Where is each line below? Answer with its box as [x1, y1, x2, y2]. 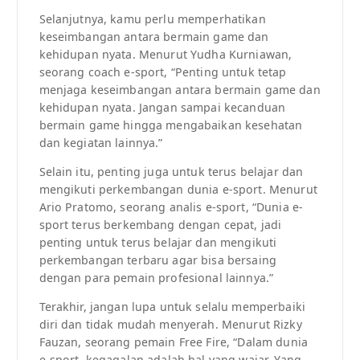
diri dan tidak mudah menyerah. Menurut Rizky [39, 317, 302, 333]
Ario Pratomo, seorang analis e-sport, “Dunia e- [39, 199, 304, 215]
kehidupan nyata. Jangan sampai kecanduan [39, 100, 286, 116]
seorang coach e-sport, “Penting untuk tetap [39, 64, 287, 80]
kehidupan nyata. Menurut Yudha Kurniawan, [39, 47, 292, 63]
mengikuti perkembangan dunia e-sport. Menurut [39, 182, 317, 198]
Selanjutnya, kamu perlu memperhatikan [39, 11, 266, 27]
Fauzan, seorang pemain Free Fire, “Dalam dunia [39, 334, 308, 350]
